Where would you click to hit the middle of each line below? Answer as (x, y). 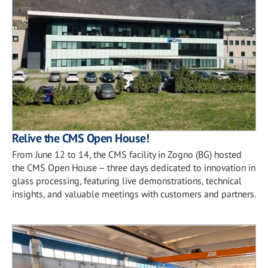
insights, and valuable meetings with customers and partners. (134, 194)
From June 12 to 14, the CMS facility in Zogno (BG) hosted (127, 154)
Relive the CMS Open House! (80, 138)
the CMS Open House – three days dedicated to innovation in (134, 167)
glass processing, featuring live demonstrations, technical (127, 180)
